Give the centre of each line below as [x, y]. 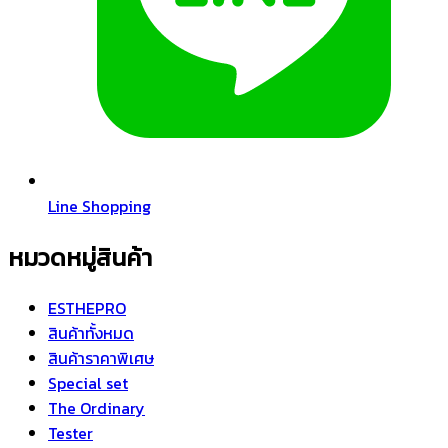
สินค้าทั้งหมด [91, 333]
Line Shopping [99, 205]
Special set [88, 383]
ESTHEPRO [87, 308]
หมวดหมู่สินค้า [80, 257]
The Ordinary [96, 408]
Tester [70, 433]
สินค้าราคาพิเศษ [101, 358]
